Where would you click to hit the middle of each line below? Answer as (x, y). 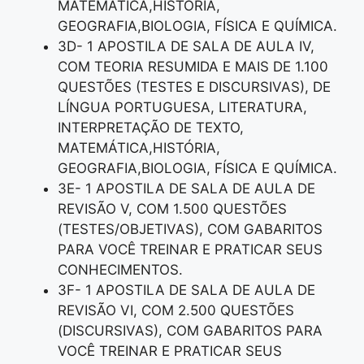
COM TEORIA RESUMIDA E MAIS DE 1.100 (193, 67)
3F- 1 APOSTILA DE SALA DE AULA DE (186, 290)
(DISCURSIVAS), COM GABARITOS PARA (190, 331)
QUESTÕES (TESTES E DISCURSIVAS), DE (194, 87)
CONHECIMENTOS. (120, 270)
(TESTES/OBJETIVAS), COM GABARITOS (190, 230)
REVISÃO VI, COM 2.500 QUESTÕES (176, 311)
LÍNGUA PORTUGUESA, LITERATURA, (182, 108)
